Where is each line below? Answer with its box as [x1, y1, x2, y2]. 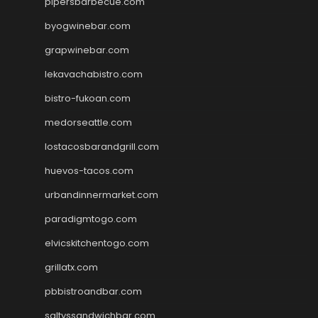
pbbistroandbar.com [45, 284, 142, 298]
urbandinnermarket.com [45, 187, 158, 202]
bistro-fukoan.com [45, 91, 131, 105]
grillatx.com [45, 260, 98, 274]
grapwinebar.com [45, 43, 129, 57]
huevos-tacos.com [45, 163, 133, 177]
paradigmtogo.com [45, 212, 137, 226]
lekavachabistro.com [45, 67, 143, 81]
